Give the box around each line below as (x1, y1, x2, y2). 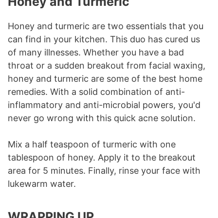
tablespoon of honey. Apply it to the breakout (8, 152, 196, 163)
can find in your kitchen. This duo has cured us (8, 34, 200, 44)
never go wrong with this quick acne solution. (8, 112, 196, 123)
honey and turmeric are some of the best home (8, 73, 202, 84)
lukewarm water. (8, 178, 76, 189)
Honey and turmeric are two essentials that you (8, 20, 203, 31)
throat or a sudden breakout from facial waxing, (8, 60, 205, 71)
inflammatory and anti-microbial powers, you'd (8, 99, 200, 110)
